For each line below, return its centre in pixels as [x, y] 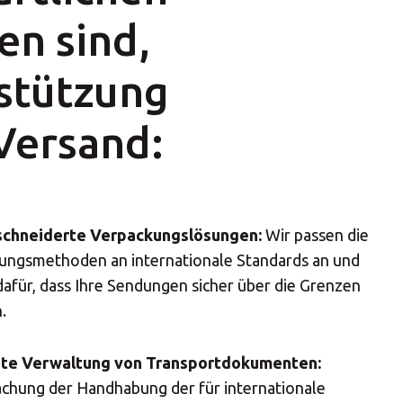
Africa [106, 236]
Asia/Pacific [126, 360]
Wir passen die [317, 234]
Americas [117, 298]
